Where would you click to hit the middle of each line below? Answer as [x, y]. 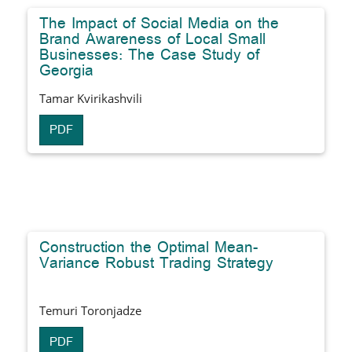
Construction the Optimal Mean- [148, 247]
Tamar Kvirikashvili [91, 98]
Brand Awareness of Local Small [152, 39]
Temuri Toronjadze [90, 310]
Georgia [66, 70]
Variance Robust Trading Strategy [156, 263]
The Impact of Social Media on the [159, 23]
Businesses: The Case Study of [149, 55]
